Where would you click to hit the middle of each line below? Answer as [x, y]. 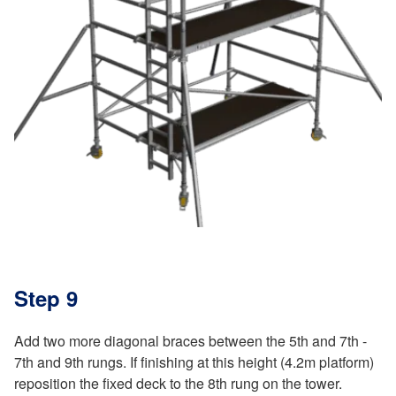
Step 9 [46, 298]
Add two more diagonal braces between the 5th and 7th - [190, 341]
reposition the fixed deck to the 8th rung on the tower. [178, 384]
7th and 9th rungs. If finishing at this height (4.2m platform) [194, 362]
